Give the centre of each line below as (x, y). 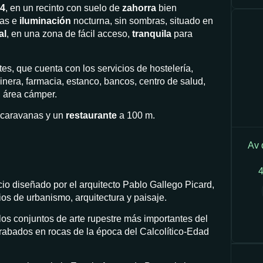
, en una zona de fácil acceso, (69, 34)
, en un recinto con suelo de (64, 8)
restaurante (91, 116)
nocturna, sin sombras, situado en (142, 21)
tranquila (152, 34)
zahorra (139, 8)
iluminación (45, 21)
